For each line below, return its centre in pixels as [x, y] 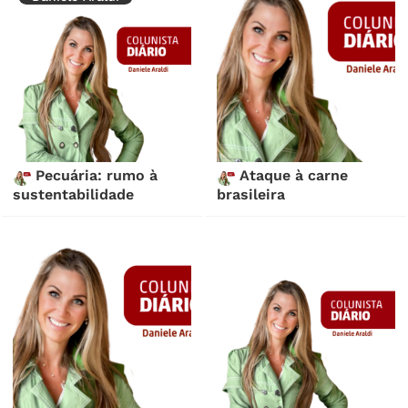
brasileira [251, 195]
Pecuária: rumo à [95, 176]
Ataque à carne [292, 176]
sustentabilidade [74, 195]
